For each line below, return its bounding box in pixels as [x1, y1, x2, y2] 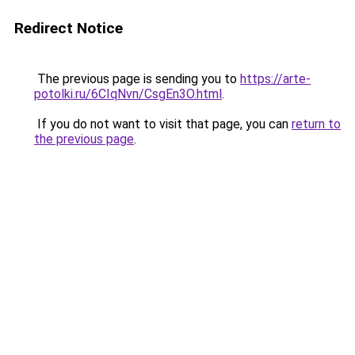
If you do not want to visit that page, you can [34, 116, 292, 132]
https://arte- [240, 71, 311, 86]
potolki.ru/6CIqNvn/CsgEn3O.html [34, 86, 222, 101]
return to [292, 116, 341, 132]
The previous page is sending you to [34, 71, 240, 86]
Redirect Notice [14, 19, 123, 37]
